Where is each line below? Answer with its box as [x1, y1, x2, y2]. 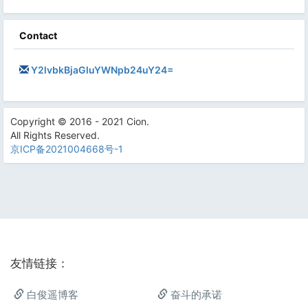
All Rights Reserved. [10, 129, 100, 141]
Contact [19, 30, 57, 41]
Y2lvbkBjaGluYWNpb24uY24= [31, 64, 173, 76]
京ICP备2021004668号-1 [10, 143, 123, 155]
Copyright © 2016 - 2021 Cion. [10, 115, 149, 127]
